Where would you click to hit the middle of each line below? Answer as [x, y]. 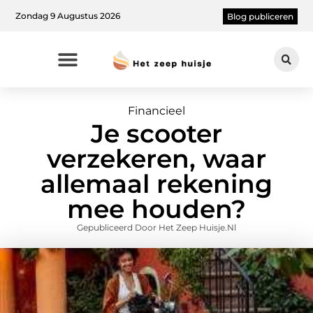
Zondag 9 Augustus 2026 [68, 15]
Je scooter [156, 134]
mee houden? [156, 209]
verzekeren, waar [156, 159]
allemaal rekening [156, 184]
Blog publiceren [260, 17]
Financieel [156, 111]
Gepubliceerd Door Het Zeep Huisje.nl [156, 228]
